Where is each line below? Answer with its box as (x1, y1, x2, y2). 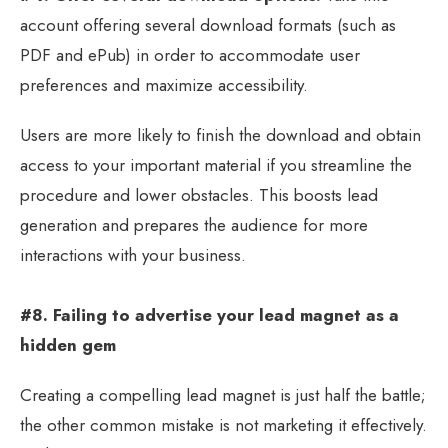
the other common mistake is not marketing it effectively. (20, 412, 427, 437)
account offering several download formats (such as (20, 12, 396, 37)
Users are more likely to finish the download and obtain (20, 122, 421, 147)
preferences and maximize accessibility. (20, 72, 308, 97)
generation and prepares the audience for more (20, 212, 368, 237)
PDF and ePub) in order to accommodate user (20, 42, 360, 67)
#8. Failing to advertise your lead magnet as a (20, 302, 399, 327)
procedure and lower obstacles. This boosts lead (20, 182, 378, 207)
